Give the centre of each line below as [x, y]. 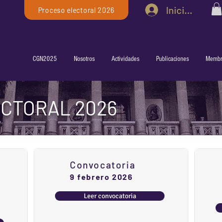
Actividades [125, 59]
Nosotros [84, 59]
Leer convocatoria [110, 196]
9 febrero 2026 [102, 177]
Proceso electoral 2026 [76, 10]
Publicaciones [172, 59]
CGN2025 [45, 59]
